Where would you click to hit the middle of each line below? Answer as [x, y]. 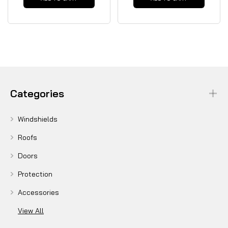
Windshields [38, 119]
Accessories [38, 192]
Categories [37, 93]
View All [31, 210]
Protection [35, 174]
